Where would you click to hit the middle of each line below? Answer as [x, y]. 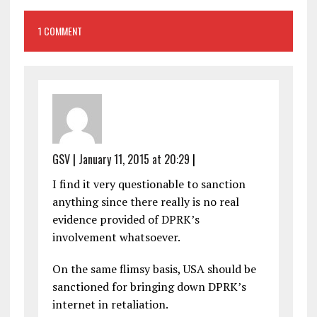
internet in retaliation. [110, 305]
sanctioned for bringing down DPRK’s [149, 287]
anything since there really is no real [145, 202]
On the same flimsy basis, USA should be [154, 269]
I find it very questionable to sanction [149, 184]
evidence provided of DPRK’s [126, 220]
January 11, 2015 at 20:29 [134, 160]
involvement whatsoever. [116, 237]
